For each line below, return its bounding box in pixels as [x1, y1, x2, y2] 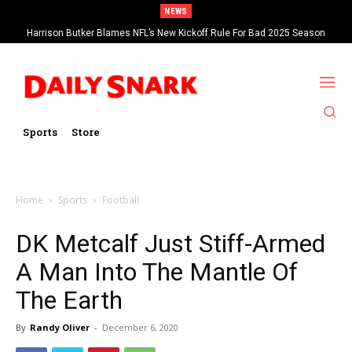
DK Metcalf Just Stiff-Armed [16, 228, 325, 258]
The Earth [16, 284, 123, 315]
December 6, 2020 [102, 321, 178, 333]
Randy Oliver [30, 321, 90, 333]
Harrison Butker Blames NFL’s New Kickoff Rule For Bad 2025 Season [27, 27, 325, 38]
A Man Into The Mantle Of [16, 256, 298, 287]
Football [102, 192, 139, 207]
